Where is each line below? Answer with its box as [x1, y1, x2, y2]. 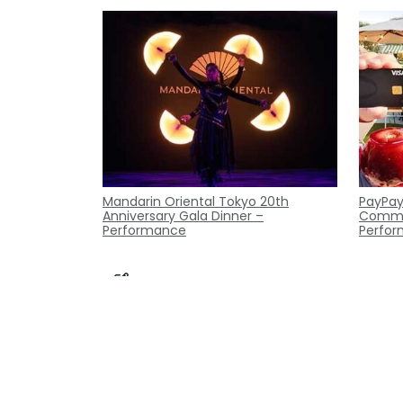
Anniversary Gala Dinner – [103, 207, 264, 226]
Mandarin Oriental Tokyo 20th [103, 193, 289, 211]
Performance [103, 221, 186, 240]
